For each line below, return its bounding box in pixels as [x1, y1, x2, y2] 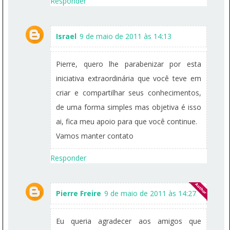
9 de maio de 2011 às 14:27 [104, 188, 196, 198]
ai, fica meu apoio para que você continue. [56, 117, 197, 126]
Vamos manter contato [56, 131, 133, 141]
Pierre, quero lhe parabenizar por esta [56, 59, 201, 69]
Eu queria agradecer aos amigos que [56, 216, 201, 226]
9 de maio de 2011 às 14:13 [80, 31, 171, 41]
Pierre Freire [56, 188, 101, 198]
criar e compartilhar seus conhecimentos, [56, 88, 201, 98]
